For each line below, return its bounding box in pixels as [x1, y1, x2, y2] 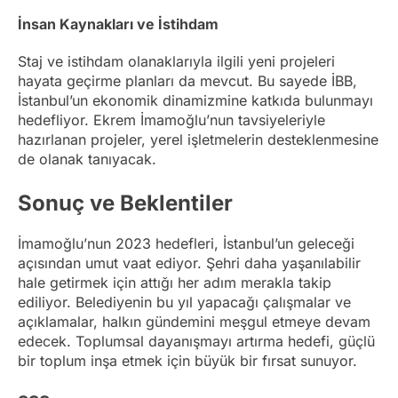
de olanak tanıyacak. [18, 150, 156, 169]
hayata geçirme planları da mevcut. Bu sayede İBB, [18, 72, 357, 91]
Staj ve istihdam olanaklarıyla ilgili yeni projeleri [18, 52, 335, 71]
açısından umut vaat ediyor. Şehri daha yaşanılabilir [18, 254, 361, 273]
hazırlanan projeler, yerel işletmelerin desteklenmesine [18, 131, 378, 149]
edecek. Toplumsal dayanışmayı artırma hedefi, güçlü [18, 332, 375, 351]
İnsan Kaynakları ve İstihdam [18, 14, 219, 33]
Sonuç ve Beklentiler [18, 190, 233, 217]
